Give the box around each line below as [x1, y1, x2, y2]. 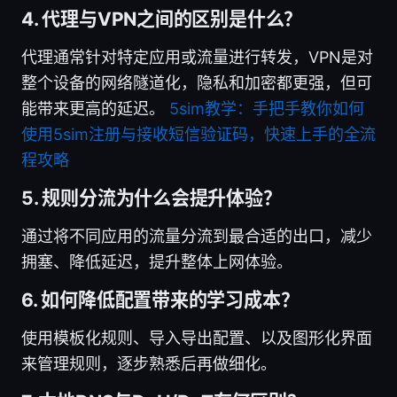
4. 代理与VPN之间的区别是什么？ [21, 7, 303, 30]
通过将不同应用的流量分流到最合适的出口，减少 [21, 226, 372, 245]
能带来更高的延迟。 [21, 98, 169, 118]
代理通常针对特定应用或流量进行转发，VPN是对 [21, 47, 373, 66]
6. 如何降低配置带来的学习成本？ [21, 288, 300, 311]
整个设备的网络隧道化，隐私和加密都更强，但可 [21, 73, 372, 92]
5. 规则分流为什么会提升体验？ [21, 186, 282, 209]
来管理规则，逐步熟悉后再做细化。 [21, 354, 276, 373]
